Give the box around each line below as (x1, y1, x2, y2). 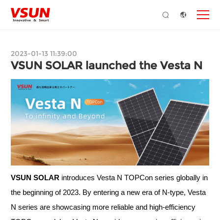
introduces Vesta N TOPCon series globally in (59, 173, 208, 182)
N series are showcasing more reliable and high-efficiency (11, 202, 196, 211)
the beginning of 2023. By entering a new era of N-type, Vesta (11, 188, 206, 196)
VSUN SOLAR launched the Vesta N (11, 59, 203, 73)
